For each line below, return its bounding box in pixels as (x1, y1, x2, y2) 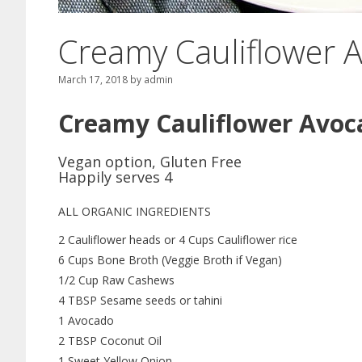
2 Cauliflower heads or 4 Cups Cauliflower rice (58, 231, 297, 247)
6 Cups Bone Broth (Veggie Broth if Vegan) (58, 251, 282, 267)
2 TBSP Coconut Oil (58, 332, 162, 348)
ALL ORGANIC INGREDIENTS (58, 203, 211, 219)
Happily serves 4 (58, 166, 172, 187)
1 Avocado (58, 312, 114, 328)
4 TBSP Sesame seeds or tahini (58, 292, 222, 308)
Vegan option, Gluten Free (58, 151, 242, 171)
